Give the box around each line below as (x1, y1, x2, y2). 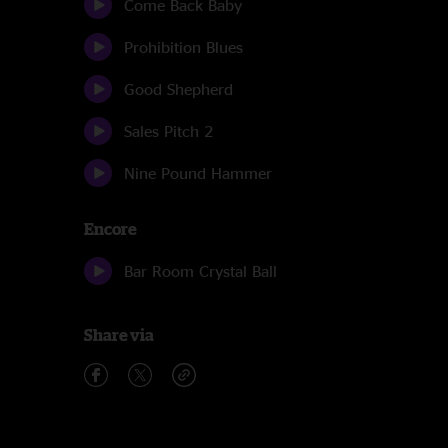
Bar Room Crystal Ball (124, 262, 277, 280)
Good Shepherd (124, 80, 233, 98)
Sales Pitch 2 (124, 122, 214, 140)
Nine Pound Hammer (124, 164, 272, 182)
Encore (84, 220, 137, 238)
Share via (84, 326, 154, 344)
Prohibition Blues (124, 38, 243, 56)
